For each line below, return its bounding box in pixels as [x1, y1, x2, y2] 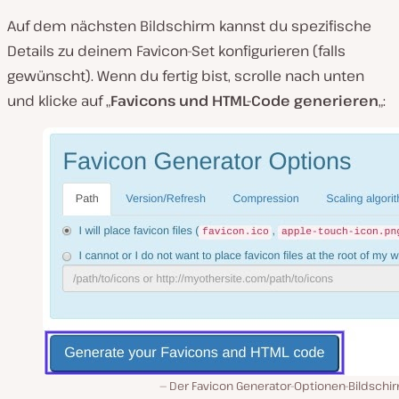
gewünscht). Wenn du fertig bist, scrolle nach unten [7, 66, 364, 86]
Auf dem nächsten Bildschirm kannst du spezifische [7, 16, 371, 37]
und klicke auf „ [7, 91, 110, 111]
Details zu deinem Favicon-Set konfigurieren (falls [7, 41, 346, 61]
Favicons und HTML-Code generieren [110, 91, 379, 111]
